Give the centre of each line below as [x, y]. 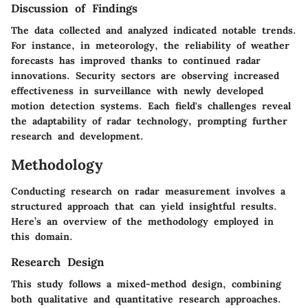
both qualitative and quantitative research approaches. [146, 299]
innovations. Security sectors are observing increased [145, 76]
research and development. [77, 136]
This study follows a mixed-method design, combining [146, 284]
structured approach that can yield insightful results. [144, 206]
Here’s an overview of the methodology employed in [142, 221]
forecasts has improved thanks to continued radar [136, 61]
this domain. [42, 236]
